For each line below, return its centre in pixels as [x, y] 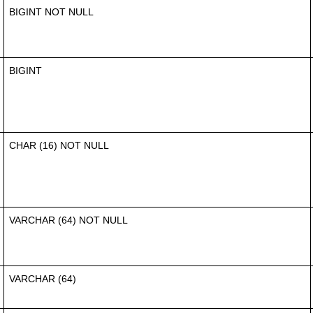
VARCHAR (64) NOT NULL [68, 220]
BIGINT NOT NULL [51, 12]
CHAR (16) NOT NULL [59, 145]
